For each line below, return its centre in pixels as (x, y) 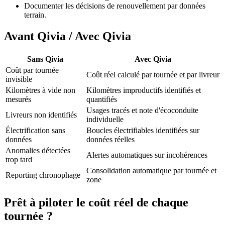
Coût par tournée (32, 70)
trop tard (19, 159)
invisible (19, 79)
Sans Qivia (45, 59)
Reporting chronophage (43, 175)
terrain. (35, 15)
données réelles (110, 139)
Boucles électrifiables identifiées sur (143, 130)
